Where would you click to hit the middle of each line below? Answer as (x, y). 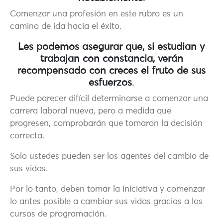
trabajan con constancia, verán (111, 59)
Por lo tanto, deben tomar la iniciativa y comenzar (108, 190)
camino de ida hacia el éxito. (66, 27)
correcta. (27, 136)
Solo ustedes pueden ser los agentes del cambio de (109, 157)
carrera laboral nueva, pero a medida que (91, 111)
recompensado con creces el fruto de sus (111, 71)
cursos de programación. (58, 215)
